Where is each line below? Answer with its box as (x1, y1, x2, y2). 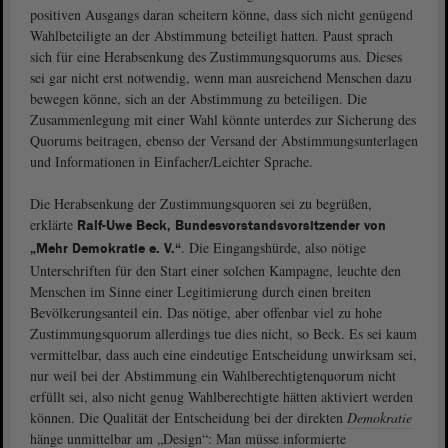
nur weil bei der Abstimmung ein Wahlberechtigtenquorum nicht (30, 366, 396, 385)
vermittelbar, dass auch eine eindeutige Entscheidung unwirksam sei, (30, 345, 417, 364)
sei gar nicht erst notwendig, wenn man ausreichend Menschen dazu (30, 68, 412, 87)
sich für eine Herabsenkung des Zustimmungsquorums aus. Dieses (30, 47, 402, 66)
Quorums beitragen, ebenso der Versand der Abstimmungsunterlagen (30, 131, 418, 150)
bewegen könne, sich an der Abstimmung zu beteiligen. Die (30, 89, 367, 108)
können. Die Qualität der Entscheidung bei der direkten (30, 408, 347, 427)
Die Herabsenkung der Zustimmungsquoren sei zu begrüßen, (30, 194, 372, 213)
